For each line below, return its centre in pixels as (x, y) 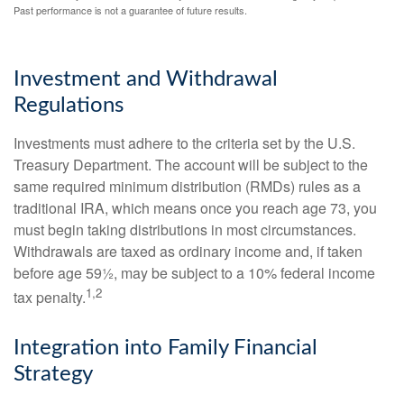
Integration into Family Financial (165, 348)
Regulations (69, 105)
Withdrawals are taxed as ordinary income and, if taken (188, 251)
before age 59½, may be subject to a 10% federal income (194, 272)
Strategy (53, 374)
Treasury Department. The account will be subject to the (191, 164)
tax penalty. (50, 297)
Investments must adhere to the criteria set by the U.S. (184, 142)
